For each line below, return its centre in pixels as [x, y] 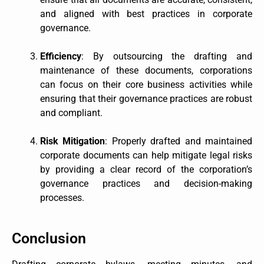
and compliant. [71, 113]
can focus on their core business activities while [146, 84]
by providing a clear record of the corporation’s [146, 169]
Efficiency [61, 56]
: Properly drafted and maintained [179, 141]
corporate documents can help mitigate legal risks [146, 155]
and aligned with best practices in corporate [146, 14]
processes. [62, 197]
